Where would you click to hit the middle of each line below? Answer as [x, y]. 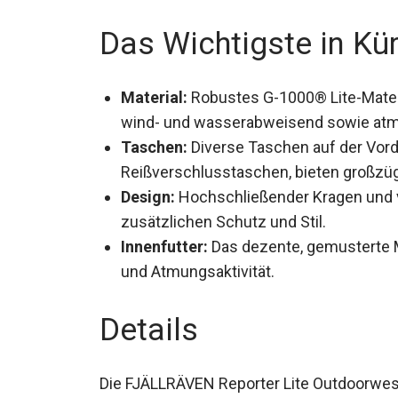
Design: [148, 197]
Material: [154, 98]
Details [149, 330]
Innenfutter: [164, 247]
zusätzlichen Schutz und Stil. [223, 222]
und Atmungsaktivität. [198, 272]
